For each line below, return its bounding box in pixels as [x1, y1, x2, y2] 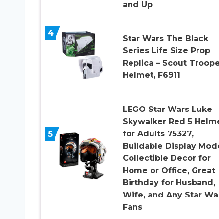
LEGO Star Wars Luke [122, 104, 212, 114]
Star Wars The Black [122, 34, 208, 44]
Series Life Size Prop [122, 46, 210, 56]
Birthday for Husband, [122, 177, 215, 187]
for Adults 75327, [122, 129, 194, 138]
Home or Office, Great [122, 165, 215, 175]
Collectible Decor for [122, 153, 211, 163]
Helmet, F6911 [122, 70, 180, 80]
